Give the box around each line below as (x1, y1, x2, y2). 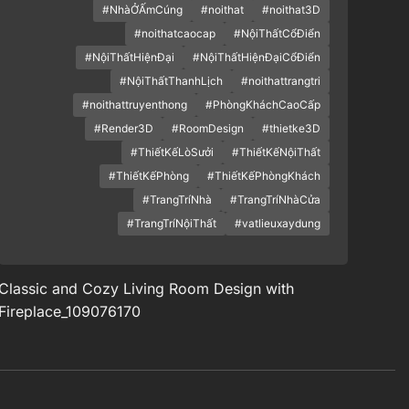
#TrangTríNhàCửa (229, 193, 320, 207)
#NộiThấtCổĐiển (233, 26, 320, 41)
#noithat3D (261, 3, 320, 17)
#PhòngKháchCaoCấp (204, 98, 320, 112)
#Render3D (93, 121, 153, 136)
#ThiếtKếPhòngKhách (206, 169, 320, 184)
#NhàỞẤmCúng (101, 3, 183, 17)
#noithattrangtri (240, 74, 320, 89)
